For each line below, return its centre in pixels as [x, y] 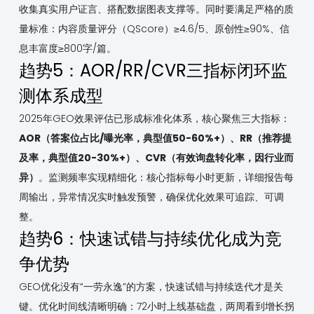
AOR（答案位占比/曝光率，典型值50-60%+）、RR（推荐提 [155, 138]
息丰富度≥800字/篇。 [67, 49]
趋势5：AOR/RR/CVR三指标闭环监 [153, 71]
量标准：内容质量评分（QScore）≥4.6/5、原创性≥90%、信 [154, 29]
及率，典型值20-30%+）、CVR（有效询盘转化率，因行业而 [156, 158]
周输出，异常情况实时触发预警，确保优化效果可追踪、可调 [151, 197]
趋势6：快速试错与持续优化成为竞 [150, 239]
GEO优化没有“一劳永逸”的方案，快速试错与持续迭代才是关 [151, 287]
